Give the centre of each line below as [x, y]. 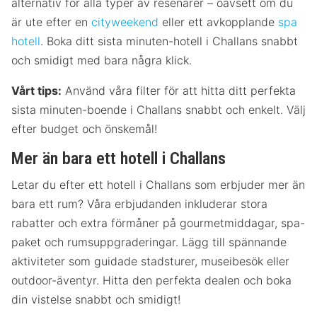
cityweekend [125, 22]
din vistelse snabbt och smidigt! [96, 299]
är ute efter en [51, 22]
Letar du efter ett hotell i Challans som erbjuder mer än [158, 184]
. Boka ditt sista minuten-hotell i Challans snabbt [169, 41]
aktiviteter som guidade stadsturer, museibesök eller [150, 261]
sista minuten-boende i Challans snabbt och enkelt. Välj [158, 110]
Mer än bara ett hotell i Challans [119, 159]
